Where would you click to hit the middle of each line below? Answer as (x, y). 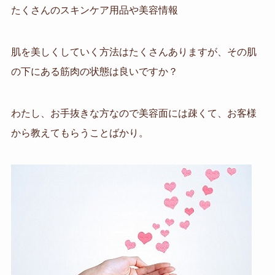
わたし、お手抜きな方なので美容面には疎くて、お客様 (134, 113)
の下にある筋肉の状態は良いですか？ (94, 72)
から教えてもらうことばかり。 (79, 133)
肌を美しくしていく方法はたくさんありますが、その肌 (134, 52)
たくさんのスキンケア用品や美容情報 (94, 10)
